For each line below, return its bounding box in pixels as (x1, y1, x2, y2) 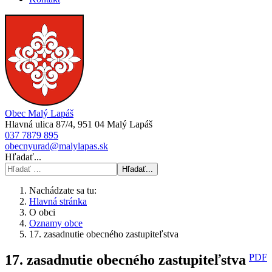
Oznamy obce (29, 218, 83, 228)
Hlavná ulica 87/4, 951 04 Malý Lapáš (5, 119, 152, 129)
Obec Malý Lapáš (5, 108, 73, 118)
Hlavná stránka (29, 196, 87, 206)
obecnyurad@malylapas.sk (5, 141, 108, 151)
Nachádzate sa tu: (29, 185, 101, 195)
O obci (29, 207, 55, 217)
